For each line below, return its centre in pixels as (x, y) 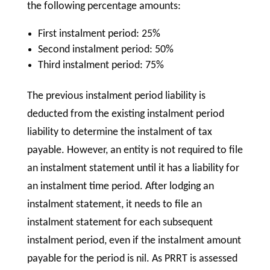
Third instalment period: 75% (101, 66)
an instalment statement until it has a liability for (133, 169)
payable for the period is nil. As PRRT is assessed (132, 259)
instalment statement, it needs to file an (114, 205)
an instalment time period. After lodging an (120, 187)
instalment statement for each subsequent (120, 223)
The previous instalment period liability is (116, 96)
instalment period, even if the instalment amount (134, 241)
